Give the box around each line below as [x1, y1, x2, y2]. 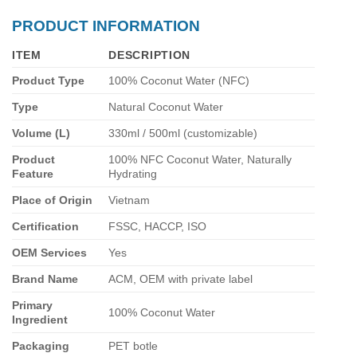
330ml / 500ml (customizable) [108, 126, 258, 139]
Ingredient [12, 312, 68, 326]
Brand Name [12, 272, 78, 285]
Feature [12, 167, 53, 180]
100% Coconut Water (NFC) [108, 73, 250, 87]
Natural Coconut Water [108, 100, 224, 113]
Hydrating [108, 167, 158, 180]
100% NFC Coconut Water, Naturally [108, 152, 292, 166]
